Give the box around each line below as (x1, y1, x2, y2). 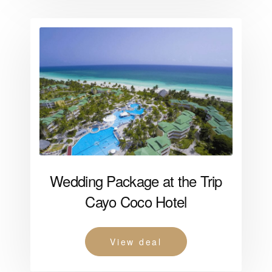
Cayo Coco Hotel (85, 191, 187, 212)
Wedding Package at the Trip (50, 170, 222, 192)
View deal (110, 236, 162, 248)
